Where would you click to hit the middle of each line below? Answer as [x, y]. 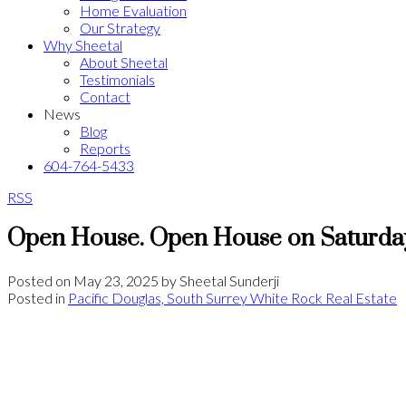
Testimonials [117, 79]
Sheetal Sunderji [229, 280]
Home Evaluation [133, 10]
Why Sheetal [83, 45]
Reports [105, 148]
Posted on [40, 280]
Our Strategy [120, 28]
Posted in [36, 297]
